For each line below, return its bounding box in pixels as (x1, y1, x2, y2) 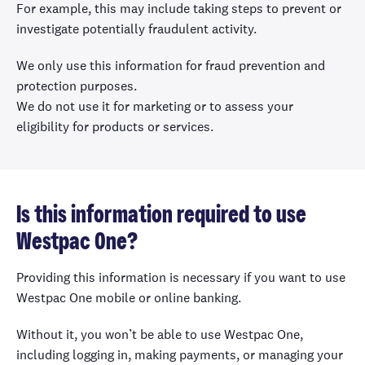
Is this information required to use (16, 204, 306, 227)
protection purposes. (16, 77, 137, 95)
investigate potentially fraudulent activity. (16, 20, 257, 37)
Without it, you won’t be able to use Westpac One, (16, 326, 303, 343)
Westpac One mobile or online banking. (16, 289, 241, 306)
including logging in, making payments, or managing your (16, 346, 343, 363)
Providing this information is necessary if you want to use (16, 269, 345, 286)
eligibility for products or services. (16, 118, 217, 135)
